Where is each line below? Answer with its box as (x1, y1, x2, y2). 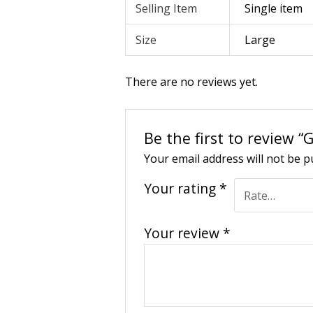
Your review (144, 224, 224, 243)
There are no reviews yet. (124, 74, 258, 90)
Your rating (144, 178, 220, 198)
